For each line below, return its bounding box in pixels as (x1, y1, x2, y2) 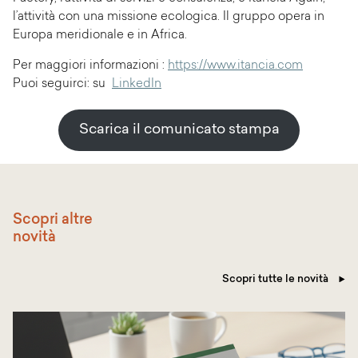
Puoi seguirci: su (13, 78, 112, 90)
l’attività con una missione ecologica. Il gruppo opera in (13, 11, 324, 24)
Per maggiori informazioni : (13, 59, 168, 72)
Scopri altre (13, 212, 93, 228)
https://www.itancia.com (168, 59, 303, 72)
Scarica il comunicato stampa (78, 121, 280, 137)
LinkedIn (112, 78, 161, 90)
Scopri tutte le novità (222, 273, 331, 284)
